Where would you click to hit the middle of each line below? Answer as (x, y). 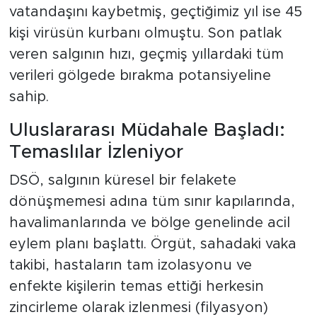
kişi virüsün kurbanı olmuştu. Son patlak (145, 34)
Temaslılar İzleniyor (96, 152)
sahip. (29, 97)
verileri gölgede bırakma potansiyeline (140, 76)
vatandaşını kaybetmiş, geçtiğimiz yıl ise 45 (155, 12)
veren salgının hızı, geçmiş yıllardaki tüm (146, 55)
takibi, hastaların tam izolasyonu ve (130, 265)
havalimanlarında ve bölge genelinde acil (149, 223)
